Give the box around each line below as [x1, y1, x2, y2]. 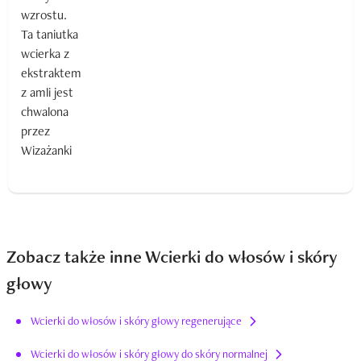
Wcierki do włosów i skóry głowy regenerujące [31, 313, 242, 328]
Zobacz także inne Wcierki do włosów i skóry [6, 245, 338, 268]
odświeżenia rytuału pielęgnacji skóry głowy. [89, 10, 267, 23]
